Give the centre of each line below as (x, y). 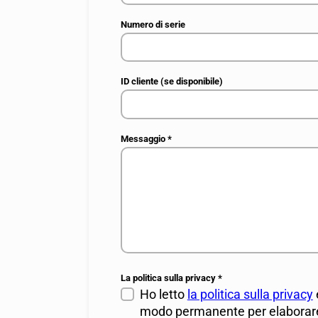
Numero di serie (153, 24)
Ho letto (163, 294)
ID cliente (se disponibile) (172, 81)
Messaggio (144, 138)
